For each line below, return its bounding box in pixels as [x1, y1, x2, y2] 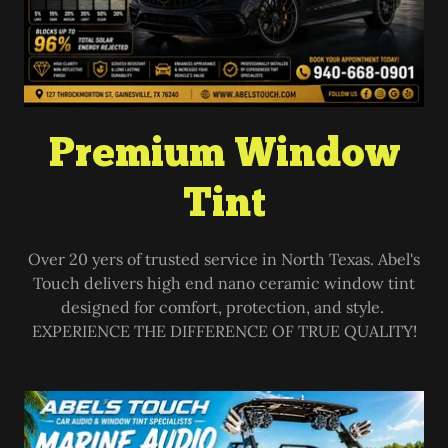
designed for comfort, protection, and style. [60, 296, 388, 317]
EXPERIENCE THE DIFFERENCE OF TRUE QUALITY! [31, 320, 417, 341]
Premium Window [48, 135, 400, 176]
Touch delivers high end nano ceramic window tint [33, 272, 415, 293]
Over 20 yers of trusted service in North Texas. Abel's [28, 248, 420, 269]
